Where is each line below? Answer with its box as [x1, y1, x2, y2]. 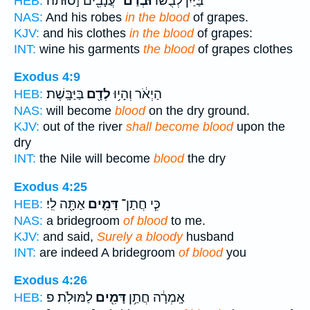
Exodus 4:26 [14, 273, 87, 288]
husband [183, 229, 234, 244]
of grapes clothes [194, 42, 293, 56]
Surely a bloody [97, 229, 183, 244]
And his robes [43, 10, 125, 24]
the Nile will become [36, 152, 154, 166]
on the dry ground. [145, 104, 250, 118]
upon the [233, 120, 285, 134]
